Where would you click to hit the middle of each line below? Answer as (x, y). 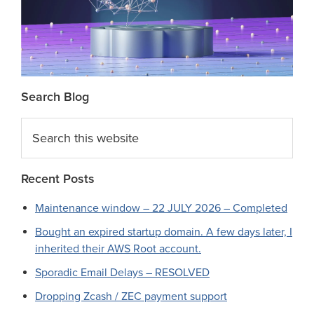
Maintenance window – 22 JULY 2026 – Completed (161, 208)
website (40, 159)
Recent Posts (58, 178)
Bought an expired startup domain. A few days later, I (164, 232)
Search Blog (55, 96)
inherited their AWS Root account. (118, 248)
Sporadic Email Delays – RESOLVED (122, 272)
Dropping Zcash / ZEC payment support (131, 296)
